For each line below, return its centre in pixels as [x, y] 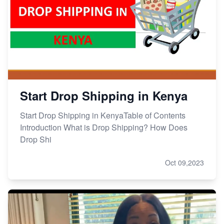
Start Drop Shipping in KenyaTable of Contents [103, 115]
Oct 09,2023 [184, 162]
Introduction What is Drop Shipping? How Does [104, 127]
